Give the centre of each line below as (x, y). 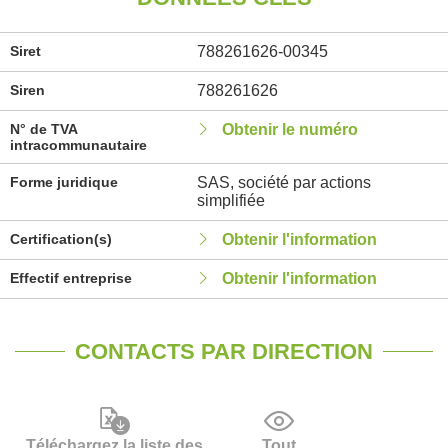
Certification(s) (61, 239)
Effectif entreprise (71, 278)
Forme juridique (64, 182)
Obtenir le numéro (289, 129)
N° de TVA (43, 129)
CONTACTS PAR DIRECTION (224, 351)
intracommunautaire (78, 145)
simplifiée (230, 200)
